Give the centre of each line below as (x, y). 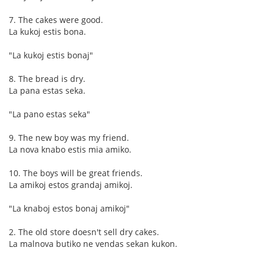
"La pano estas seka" (49, 114)
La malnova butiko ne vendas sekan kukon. (93, 244)
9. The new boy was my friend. (69, 138)
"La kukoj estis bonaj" (51, 55)
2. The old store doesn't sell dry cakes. (84, 232)
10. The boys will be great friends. (76, 173)
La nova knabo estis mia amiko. (70, 150)
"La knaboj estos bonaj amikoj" (69, 209)
